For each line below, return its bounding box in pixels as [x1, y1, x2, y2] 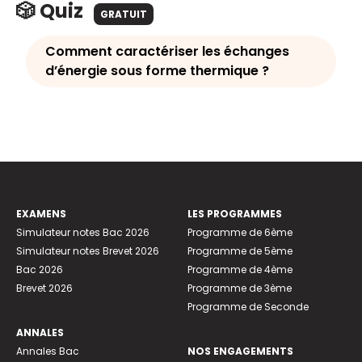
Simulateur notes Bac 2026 [16, 225, 149, 240]
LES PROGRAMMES [187, 207, 282, 221]
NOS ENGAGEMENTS [187, 344, 293, 359]
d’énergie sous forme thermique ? [45, 61, 269, 81]
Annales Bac [16, 344, 79, 359]
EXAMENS [16, 207, 66, 221]
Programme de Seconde [187, 300, 309, 314]
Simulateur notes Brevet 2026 [16, 244, 159, 259]
